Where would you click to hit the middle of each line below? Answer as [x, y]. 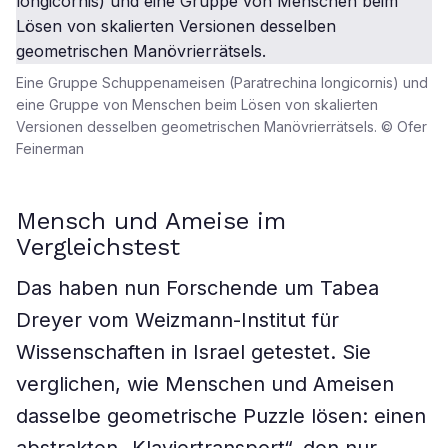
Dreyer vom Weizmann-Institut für [177, 320]
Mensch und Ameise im [151, 221]
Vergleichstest [98, 247]
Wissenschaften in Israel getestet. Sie [193, 352]
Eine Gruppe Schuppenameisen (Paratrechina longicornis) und [222, 82]
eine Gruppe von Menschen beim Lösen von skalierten [197, 104]
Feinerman [50, 148]
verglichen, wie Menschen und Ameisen [205, 384]
